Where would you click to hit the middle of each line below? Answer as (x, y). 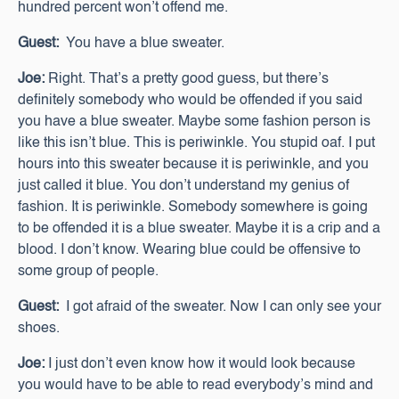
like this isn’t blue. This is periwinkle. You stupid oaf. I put (196, 143)
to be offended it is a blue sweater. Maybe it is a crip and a (199, 229)
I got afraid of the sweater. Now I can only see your (220, 307)
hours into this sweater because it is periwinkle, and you (193, 165)
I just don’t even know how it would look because (200, 364)
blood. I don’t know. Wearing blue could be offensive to (189, 250)
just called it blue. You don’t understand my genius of (183, 186)
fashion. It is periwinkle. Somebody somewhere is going (193, 208)
